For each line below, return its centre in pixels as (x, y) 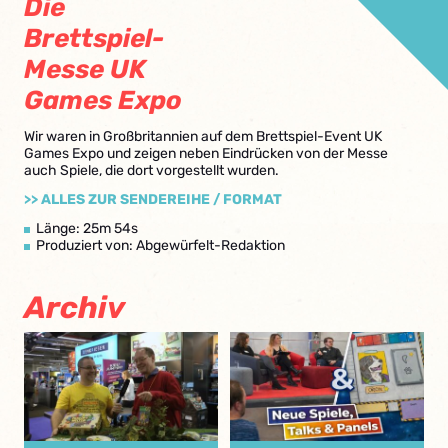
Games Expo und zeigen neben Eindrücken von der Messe (206, 153)
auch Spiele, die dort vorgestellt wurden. (151, 170)
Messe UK (85, 69)
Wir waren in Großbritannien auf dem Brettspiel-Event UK (203, 136)
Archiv (74, 307)
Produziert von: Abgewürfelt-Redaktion (160, 245)
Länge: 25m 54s (87, 228)
